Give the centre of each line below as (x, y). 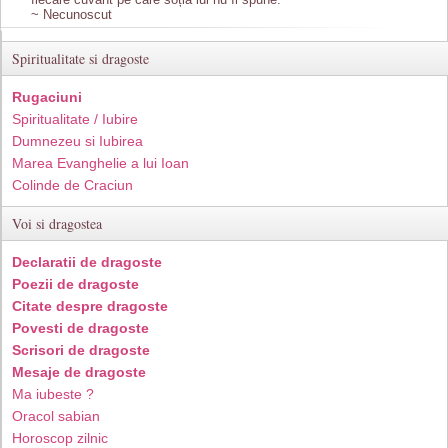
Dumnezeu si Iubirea (77, 140)
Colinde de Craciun (72, 184)
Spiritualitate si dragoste (80, 58)
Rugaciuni (47, 96)
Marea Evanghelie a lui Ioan (100, 162)
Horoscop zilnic (60, 437)
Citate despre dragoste (90, 305)
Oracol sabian (56, 415)
